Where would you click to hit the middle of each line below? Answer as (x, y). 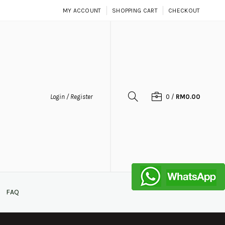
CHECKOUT (184, 11)
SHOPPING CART (135, 11)
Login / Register (71, 97)
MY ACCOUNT (82, 11)
